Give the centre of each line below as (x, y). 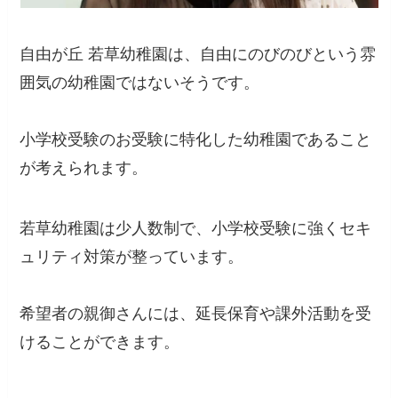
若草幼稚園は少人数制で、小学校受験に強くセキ (196, 229)
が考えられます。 (84, 168)
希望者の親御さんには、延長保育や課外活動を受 (196, 314)
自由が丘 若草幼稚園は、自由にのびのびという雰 (198, 55)
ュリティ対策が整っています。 (132, 257)
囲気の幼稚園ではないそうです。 (140, 83)
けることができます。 (100, 342)
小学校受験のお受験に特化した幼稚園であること (196, 140)
